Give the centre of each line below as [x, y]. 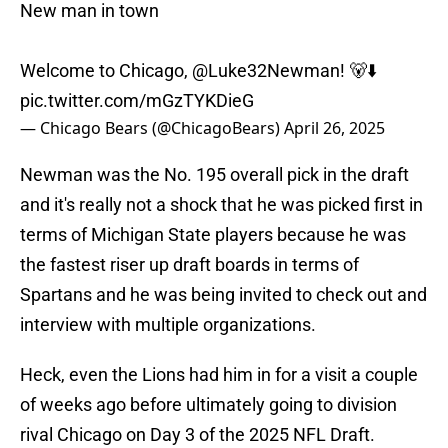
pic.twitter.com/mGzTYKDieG [137, 101]
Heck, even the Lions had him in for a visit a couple [219, 375]
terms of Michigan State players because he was [213, 235]
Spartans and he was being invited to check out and [223, 295]
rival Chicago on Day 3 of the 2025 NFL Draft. [197, 435]
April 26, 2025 [334, 128]
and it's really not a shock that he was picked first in [221, 205]
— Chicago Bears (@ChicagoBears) [152, 128]
